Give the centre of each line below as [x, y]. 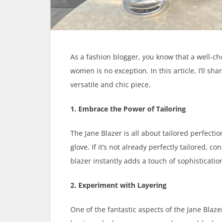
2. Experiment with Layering [118, 185]
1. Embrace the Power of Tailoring [128, 109]
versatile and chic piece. [111, 85]
